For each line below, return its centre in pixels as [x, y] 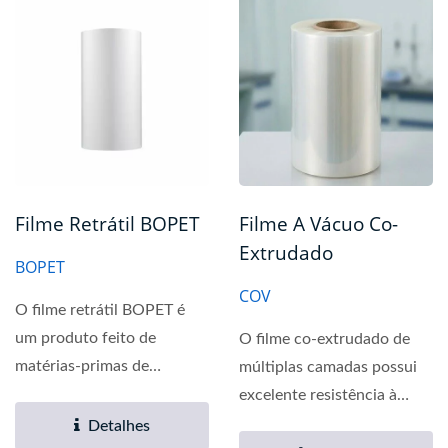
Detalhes [119, 426]
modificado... [60, 422]
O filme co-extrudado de [324, 339]
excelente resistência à [318, 395]
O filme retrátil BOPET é [100, 310]
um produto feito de [85, 338]
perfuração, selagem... [315, 423]
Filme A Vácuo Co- [318, 224]
